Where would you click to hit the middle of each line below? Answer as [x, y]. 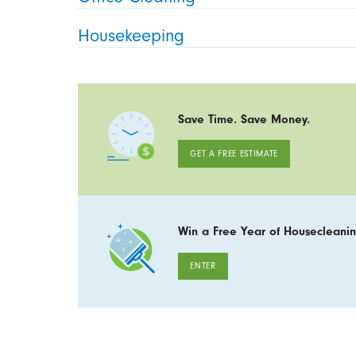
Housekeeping [132, 35]
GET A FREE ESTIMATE [234, 154]
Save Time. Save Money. [244, 119]
